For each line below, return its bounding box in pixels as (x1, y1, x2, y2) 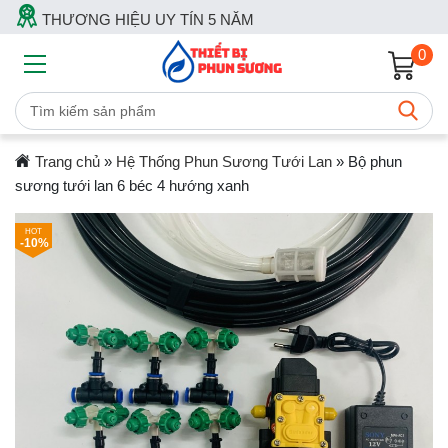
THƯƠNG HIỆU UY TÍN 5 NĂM (38, 11, 254, 28)
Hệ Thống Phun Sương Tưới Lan (115, 153, 332, 170)
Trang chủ (34, 153, 100, 170)
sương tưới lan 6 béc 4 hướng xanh (15, 177, 249, 194)
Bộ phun (347, 153, 402, 170)
